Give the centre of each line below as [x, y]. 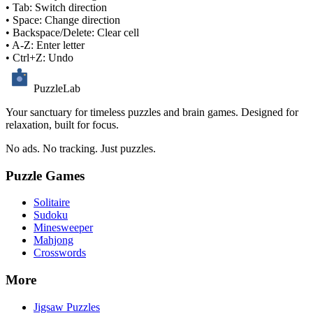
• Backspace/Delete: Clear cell [72, 32]
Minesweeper [63, 228]
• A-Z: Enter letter [45, 45]
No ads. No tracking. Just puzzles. [81, 148]
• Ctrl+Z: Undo [39, 57]
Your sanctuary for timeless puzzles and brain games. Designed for [152, 112]
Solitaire [52, 203]
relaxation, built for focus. [62, 124]
